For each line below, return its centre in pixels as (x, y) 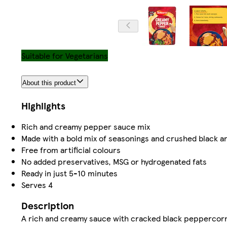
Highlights (43, 106)
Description (48, 206)
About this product (49, 83)
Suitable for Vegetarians (65, 56)
